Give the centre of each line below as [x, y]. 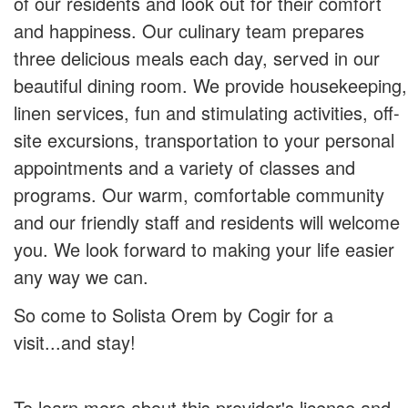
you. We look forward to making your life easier [204, 249]
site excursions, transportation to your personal [204, 139]
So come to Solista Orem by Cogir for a [173, 314]
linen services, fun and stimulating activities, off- [207, 112]
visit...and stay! [75, 342]
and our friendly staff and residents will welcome [207, 221]
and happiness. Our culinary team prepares [189, 30]
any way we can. [81, 276]
